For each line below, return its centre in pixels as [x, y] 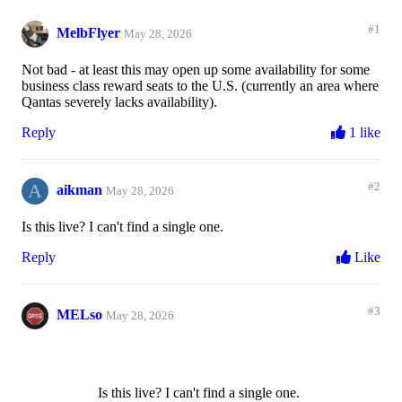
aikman [79, 190]
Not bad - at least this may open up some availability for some [196, 70]
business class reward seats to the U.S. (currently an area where [200, 86]
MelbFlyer [88, 33]
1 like [363, 133]
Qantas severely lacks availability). [119, 102]
